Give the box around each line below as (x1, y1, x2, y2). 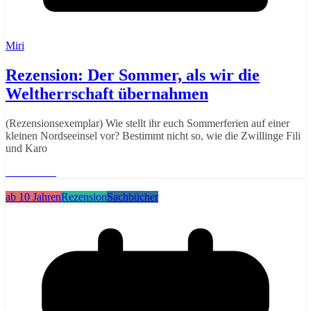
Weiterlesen (6, 166, 56, 178)
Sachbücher (107, 191, 158, 203)
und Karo (6, 142, 47, 155)
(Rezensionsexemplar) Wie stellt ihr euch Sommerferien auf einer (6, 117, 289, 130)
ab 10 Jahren (6, 191, 61, 203)
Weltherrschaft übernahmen (6, 85, 208, 103)
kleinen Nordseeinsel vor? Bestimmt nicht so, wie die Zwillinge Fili (6, 130, 301, 142)
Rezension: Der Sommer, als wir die (6, 66, 260, 85)
